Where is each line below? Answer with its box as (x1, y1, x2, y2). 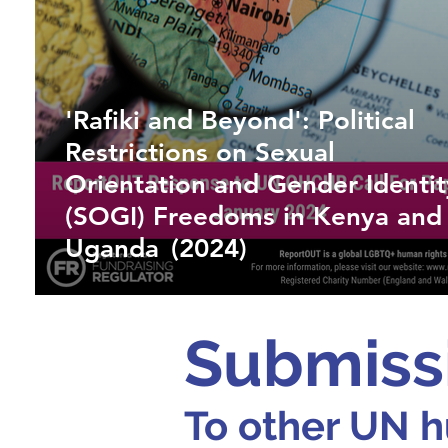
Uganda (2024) (65, 233, 248, 264)
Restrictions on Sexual (65, 137, 336, 168)
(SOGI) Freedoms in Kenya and (65, 201, 443, 232)
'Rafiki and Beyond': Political (65, 105, 416, 136)
